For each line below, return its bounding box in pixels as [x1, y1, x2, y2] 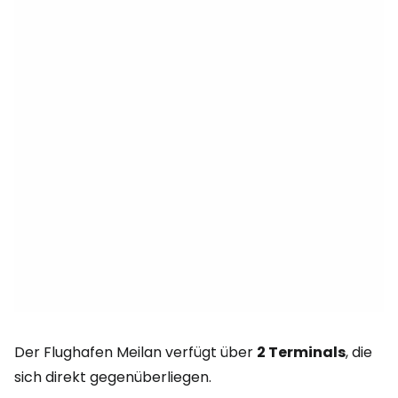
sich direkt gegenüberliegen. [14, 367, 211, 387]
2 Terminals [257, 342, 346, 362]
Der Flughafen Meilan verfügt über [14, 342, 257, 362]
